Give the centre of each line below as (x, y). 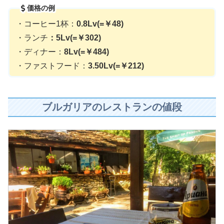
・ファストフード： (52, 65)
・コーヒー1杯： (46, 23)
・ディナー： (40, 51)
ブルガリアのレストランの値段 (112, 107)
